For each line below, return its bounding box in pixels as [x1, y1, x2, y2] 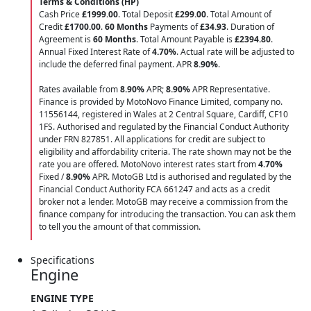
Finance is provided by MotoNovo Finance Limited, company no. [39, 95, 283, 108]
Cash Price [39, 8, 82, 20]
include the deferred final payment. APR [39, 58, 194, 70]
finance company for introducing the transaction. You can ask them [39, 208, 296, 220]
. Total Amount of [206, 8, 271, 20]
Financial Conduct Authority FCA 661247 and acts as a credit [39, 183, 270, 195]
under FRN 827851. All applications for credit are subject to [39, 133, 265, 145]
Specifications [31, 253, 94, 267]
